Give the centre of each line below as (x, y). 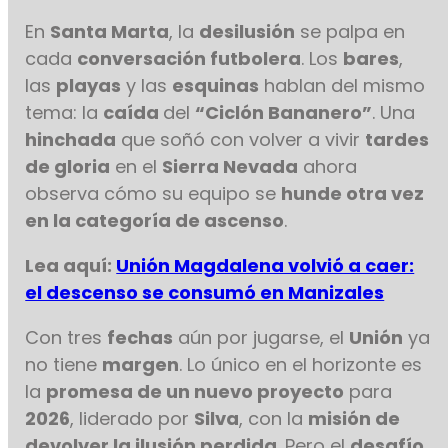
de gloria (68, 166)
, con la (274, 418)
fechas (140, 337)
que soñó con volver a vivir (241, 139)
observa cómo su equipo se (153, 193)
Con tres (66, 337)
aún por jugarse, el (261, 337)
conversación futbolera (189, 58)
